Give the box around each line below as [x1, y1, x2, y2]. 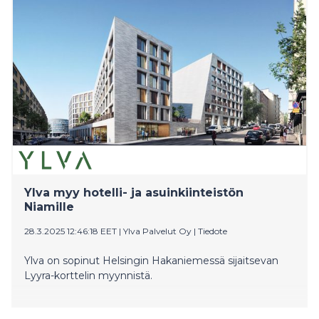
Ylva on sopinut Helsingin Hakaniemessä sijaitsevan [24, 253, 278, 267]
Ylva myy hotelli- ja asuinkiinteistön [24, 185, 244, 199]
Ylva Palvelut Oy [123, 225, 192, 236]
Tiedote [198, 225, 227, 236]
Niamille [24, 199, 74, 214]
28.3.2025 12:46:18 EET [24, 225, 117, 236]
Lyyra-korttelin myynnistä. [24, 268, 152, 282]
